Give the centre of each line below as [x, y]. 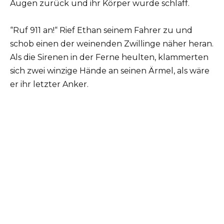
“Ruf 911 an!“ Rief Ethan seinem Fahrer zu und [101, 30]
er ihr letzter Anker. [49, 84]
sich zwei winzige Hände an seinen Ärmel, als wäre [110, 71]
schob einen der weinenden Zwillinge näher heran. [112, 44]
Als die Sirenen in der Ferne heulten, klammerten [109, 57]
